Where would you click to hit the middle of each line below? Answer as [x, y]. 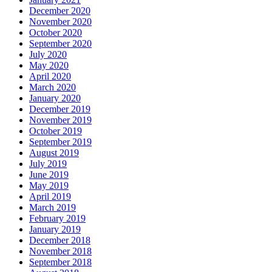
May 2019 [49, 186]
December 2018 [60, 240]
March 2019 [53, 208]
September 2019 [60, 142]
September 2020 [60, 44]
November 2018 [60, 251]
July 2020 [48, 55]
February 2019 [57, 219]
